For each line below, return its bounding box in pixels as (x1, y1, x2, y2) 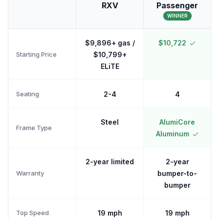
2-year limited (86, 157, 134, 166)
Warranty (16, 169, 44, 177)
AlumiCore (159, 118, 195, 126)
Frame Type (16, 123, 52, 131)
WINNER (167, 13, 188, 19)
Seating (16, 89, 39, 98)
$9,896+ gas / (85, 39, 135, 47)
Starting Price (16, 50, 57, 58)
